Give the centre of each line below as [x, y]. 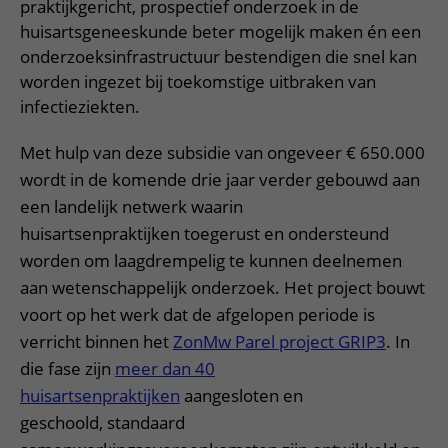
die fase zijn [67, 368]
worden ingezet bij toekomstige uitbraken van [198, 81]
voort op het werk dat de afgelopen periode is [197, 314]
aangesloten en [241, 395]
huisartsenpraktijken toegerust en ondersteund [204, 233]
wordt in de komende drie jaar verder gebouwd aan [220, 179]
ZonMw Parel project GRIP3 [279, 341]
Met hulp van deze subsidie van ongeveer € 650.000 [222, 152]
